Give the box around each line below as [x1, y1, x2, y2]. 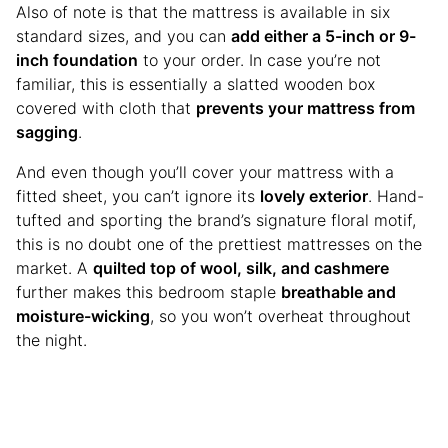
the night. [16, 329, 87, 350]
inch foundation [16, 49, 138, 70]
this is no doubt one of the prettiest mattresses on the [16, 233, 422, 254]
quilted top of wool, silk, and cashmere [93, 257, 389, 278]
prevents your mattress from [196, 97, 415, 118]
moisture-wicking [16, 305, 150, 326]
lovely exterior [260, 185, 368, 206]
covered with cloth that [16, 97, 196, 118]
